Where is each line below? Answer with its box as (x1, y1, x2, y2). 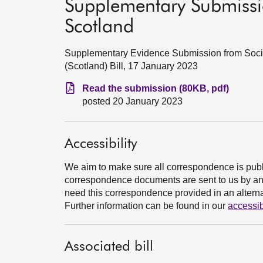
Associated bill (65, 240, 153, 254)
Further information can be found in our (65, 201, 228, 211)
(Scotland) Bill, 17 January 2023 (65, 61, 198, 71)
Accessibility (65, 137, 137, 151)
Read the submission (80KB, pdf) (82, 83, 229, 93)
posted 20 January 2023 (82, 96, 183, 106)
